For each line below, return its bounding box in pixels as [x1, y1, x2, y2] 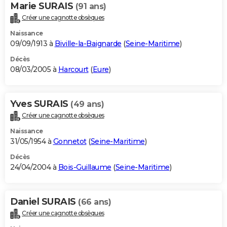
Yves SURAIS [10, 98, 70, 110]
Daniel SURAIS [10, 196, 78, 207]
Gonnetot [53, 136, 87, 146]
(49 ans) [70, 99, 104, 109]
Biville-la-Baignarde [54, 39, 122, 49]
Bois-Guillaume [58, 162, 111, 172]
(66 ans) [78, 197, 111, 207]
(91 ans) [75, 2, 106, 12]
